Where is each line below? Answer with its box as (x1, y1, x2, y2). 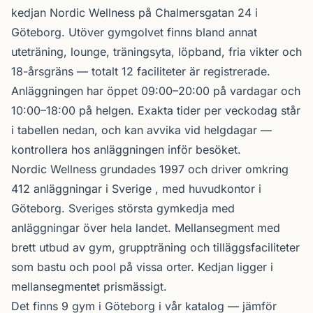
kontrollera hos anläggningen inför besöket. (11, 143, 241, 156)
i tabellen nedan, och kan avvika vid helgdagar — (11, 123, 272, 137)
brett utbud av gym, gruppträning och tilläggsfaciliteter (11, 240, 300, 254)
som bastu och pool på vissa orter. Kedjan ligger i (11, 260, 273, 274)
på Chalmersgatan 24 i (135, 6, 258, 20)
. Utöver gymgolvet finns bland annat (61, 25, 257, 39)
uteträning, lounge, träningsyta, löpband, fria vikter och (11, 45, 302, 59)
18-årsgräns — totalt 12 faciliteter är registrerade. (11, 64, 270, 78)
